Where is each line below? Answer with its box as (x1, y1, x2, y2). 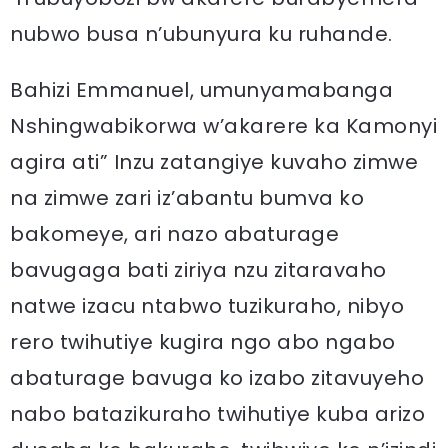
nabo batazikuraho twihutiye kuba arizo (10, 400, 425, 428)
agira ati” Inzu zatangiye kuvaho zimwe (10, 148, 418, 176)
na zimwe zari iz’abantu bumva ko (10, 184, 364, 212)
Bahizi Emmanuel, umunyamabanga (10, 76, 393, 104)
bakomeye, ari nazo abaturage (10, 220, 339, 248)
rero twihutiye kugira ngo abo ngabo (10, 328, 396, 356)
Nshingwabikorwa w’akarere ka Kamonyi (10, 112, 437, 140)
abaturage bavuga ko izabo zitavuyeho (10, 364, 424, 392)
